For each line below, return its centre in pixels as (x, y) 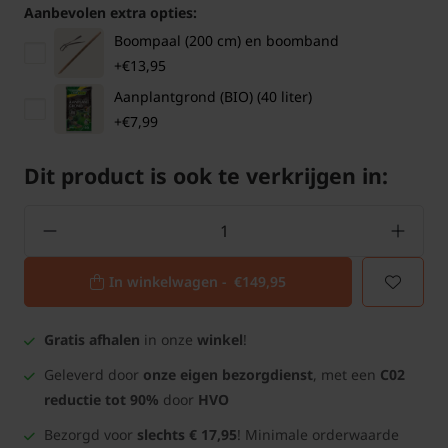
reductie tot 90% (101, 400)
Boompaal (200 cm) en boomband (226, 41)
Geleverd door (93, 375)
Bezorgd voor (90, 435)
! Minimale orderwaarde (318, 435)
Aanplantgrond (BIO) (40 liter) (213, 97)
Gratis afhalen (92, 340)
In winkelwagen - (171, 282)
